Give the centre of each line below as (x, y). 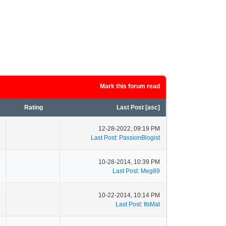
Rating (33, 107)
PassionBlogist (139, 138)
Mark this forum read (130, 86)
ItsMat (152, 204)
